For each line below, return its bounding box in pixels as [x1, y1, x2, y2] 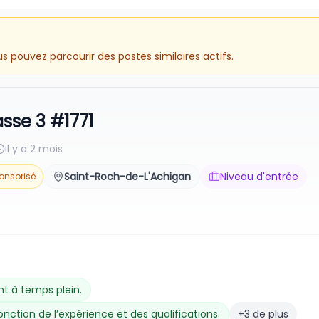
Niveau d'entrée [220, 169, 298, 184]
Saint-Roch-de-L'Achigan [64, 169, 191, 184]
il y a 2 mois [5, 142, 63, 156]
